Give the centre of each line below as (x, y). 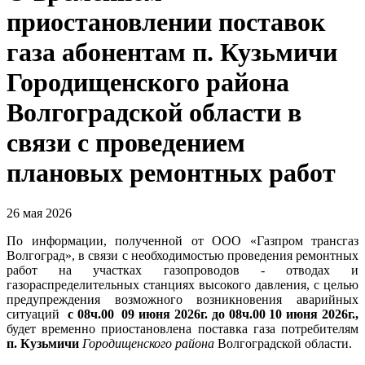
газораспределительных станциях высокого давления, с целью (182, 284)
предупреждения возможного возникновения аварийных (182, 299)
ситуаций (37, 314)
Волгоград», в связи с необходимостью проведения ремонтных (182, 255)
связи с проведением (126, 143)
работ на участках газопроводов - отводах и (182, 270)
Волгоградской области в (154, 113)
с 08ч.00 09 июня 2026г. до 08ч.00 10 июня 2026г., (213, 314)
